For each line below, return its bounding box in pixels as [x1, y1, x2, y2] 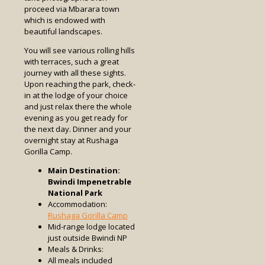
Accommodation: [48, 199, 107, 210]
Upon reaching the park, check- [24, 79, 135, 90]
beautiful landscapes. [24, 26, 102, 37]
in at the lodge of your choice [24, 90, 128, 101]
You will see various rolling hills [24, 45, 135, 56]
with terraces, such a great [24, 56, 119, 67]
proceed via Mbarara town [24, 4, 119, 15]
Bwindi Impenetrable [48, 176, 131, 188]
